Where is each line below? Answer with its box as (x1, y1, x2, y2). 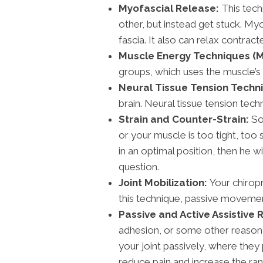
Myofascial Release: (119, 2, 219, 14)
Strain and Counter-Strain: (119, 113, 249, 125)
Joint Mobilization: (119, 176, 210, 188)
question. (119, 160, 159, 173)
